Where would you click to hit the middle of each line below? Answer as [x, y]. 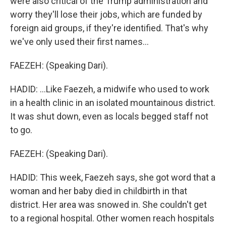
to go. [21, 130]
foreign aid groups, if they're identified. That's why [109, 28]
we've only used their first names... [79, 42]
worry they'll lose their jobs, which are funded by [106, 14]
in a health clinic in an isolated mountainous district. [113, 103]
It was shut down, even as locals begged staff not [109, 116]
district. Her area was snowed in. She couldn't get [108, 205]
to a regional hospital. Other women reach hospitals [112, 218]
